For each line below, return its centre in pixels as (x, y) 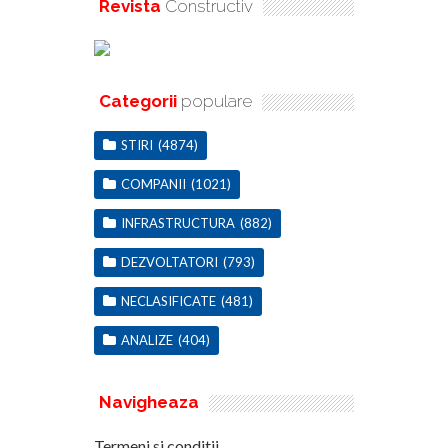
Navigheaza (149, 401)
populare (214, 100)
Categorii (138, 100)
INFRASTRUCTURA (178, 222)
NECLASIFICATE (168, 300)
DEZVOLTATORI (169, 261)
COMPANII (153, 183)
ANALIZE (147, 339)
